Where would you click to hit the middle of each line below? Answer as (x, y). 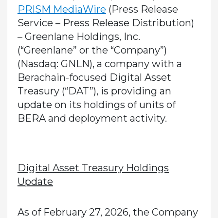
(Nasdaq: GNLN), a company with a (100, 64)
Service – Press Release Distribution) (106, 23)
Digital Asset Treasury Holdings (93, 168)
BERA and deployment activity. (92, 118)
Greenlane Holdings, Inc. (81, 37)
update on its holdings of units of (96, 105)
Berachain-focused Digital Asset (94, 78)
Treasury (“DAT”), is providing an (94, 91)
